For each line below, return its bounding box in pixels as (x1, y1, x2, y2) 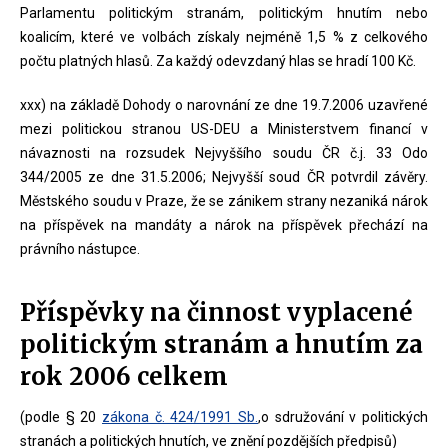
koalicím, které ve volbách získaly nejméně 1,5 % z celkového (20, 29, 428, 46)
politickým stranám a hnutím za (20, 329, 423, 361)
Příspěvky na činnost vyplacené (20, 297, 413, 329)
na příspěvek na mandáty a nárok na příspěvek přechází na (20, 217, 428, 234)
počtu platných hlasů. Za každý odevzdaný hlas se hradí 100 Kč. (20, 53, 416, 70)
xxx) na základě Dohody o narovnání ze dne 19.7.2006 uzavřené (20, 97, 428, 114)
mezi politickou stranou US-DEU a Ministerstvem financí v (20, 121, 428, 138)
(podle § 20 (20, 409, 102, 426)
